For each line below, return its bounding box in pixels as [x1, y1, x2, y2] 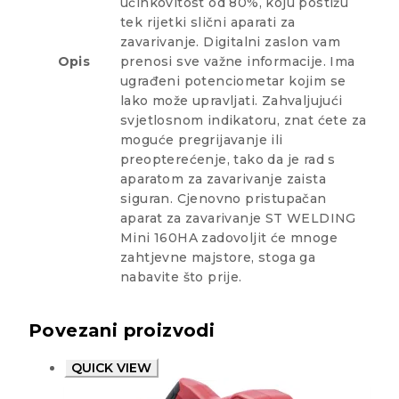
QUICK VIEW [71, 360, 151, 377]
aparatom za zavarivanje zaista [120, 171, 326, 188]
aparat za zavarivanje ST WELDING [120, 210, 356, 227]
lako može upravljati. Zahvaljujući [120, 93, 343, 110]
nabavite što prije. [120, 269, 242, 286]
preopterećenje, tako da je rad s [120, 151, 336, 168]
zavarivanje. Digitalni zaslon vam [120, 34, 341, 51]
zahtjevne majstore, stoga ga [120, 249, 316, 266]
